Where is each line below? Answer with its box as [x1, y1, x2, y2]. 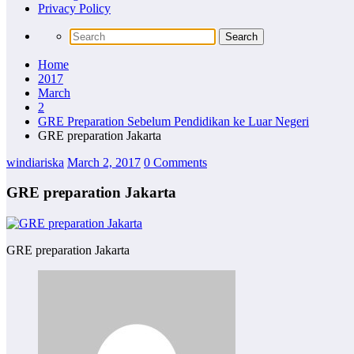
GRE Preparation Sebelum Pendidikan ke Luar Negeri [38, 114, 309, 128]
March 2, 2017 [67, 155, 141, 169]
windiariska [6, 155, 64, 169]
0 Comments [144, 155, 207, 169]
